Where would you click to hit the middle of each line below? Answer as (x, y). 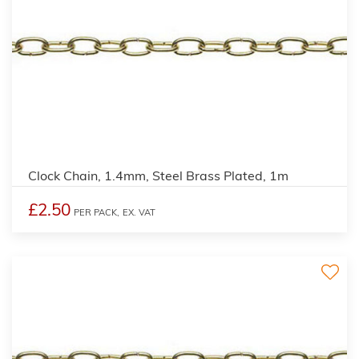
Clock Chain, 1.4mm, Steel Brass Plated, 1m (158, 175)
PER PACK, (97, 212)
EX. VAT (139, 212)
